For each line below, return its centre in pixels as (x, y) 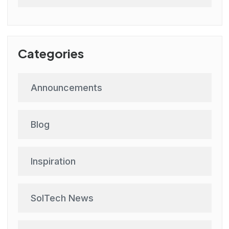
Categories (51, 53)
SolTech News (62, 198)
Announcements (66, 88)
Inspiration (53, 162)
